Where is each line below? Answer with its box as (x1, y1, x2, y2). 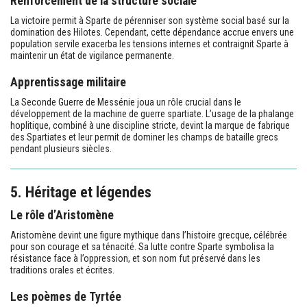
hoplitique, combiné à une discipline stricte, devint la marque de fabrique (10, 119, 290, 131)
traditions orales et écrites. (10, 264, 114, 275)
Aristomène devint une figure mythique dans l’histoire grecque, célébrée (10, 229, 287, 241)
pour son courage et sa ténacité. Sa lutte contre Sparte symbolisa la (10, 241, 274, 252)
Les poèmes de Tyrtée (10, 289, 121, 304)
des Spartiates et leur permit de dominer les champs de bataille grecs (10, 131, 278, 143)
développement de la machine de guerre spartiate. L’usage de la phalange (10, 108, 294, 119)
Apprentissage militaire (10, 75, 126, 89)
